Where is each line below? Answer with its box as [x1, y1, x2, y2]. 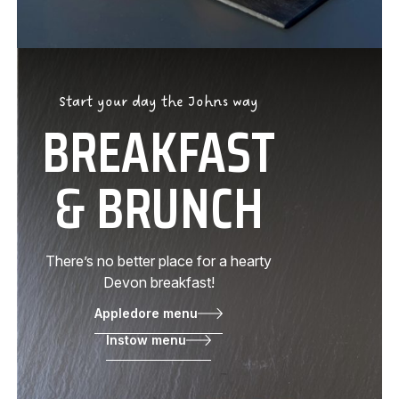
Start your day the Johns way [59, 91, 258, 112]
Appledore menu [94, 305, 199, 321]
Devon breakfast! [102, 273, 215, 291]
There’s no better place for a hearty [45, 251, 272, 270]
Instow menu [106, 331, 187, 347]
